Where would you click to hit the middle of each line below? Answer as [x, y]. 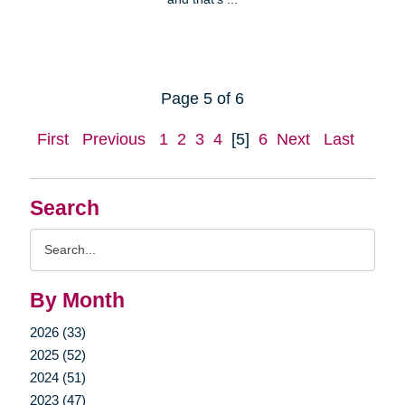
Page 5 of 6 [202, 98]
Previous [114, 139]
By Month [77, 300]
